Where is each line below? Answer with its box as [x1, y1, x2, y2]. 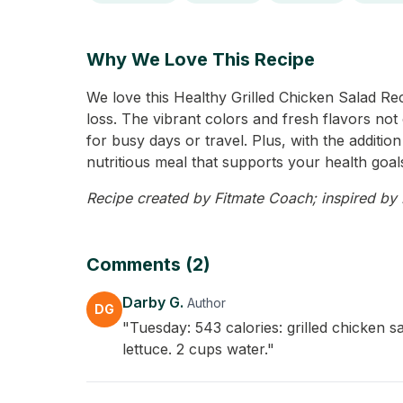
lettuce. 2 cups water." [122, 340, 274, 358]
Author [187, 295, 226, 310]
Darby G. [122, 293, 187, 311]
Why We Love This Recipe [86, 49, 315, 70]
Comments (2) [86, 254, 210, 275]
